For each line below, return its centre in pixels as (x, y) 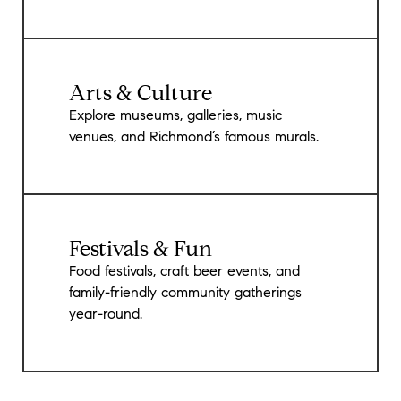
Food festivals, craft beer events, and (184, 272)
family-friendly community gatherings (185, 293)
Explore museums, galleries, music (175, 116)
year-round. (106, 315)
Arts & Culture (141, 94)
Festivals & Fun (141, 250)
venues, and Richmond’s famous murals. (194, 137)
